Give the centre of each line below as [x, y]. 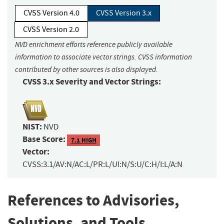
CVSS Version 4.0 [51, 13]
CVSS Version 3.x [124, 13]
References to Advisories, [93, 200]
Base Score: [44, 139]
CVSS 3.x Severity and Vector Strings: [92, 82]
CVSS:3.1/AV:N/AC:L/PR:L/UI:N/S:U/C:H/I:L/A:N [102, 164]
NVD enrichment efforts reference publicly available [94, 45]
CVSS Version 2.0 [51, 30]
